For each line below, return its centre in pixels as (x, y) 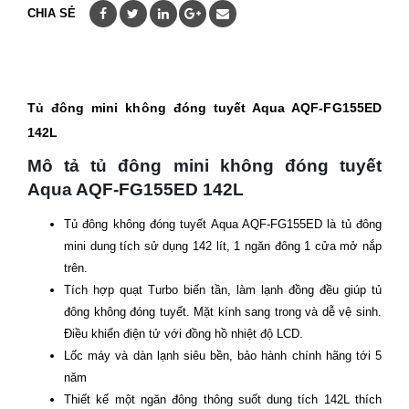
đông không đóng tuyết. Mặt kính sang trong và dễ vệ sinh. (223, 312)
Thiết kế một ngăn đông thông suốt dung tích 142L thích (223, 400)
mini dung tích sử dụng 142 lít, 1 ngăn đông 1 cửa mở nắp (223, 246)
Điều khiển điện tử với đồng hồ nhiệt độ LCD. (184, 334)
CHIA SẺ (52, 14)
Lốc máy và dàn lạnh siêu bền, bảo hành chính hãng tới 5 (223, 356)
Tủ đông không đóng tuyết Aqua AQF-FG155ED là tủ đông (223, 225)
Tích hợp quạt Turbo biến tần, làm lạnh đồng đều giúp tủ (223, 290)
